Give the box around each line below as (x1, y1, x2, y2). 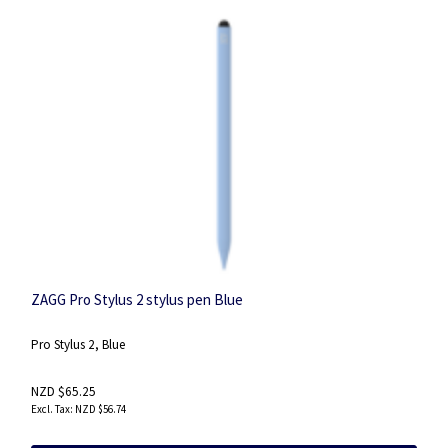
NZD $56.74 (75, 401, 126, 416)
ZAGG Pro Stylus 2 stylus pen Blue (31, 290, 243, 310)
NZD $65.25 (31, 382, 96, 400)
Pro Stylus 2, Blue (31, 336, 125, 354)
